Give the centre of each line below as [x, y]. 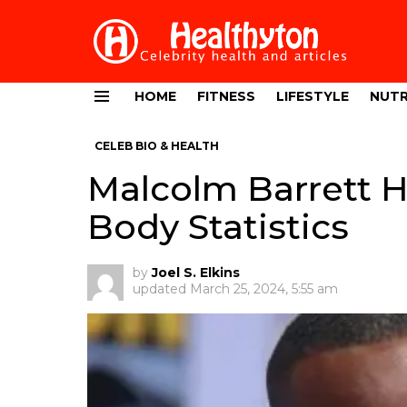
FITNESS [226, 96]
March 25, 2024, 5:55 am [264, 288]
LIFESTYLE [313, 96]
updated [161, 288]
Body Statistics [218, 226]
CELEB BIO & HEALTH [157, 145]
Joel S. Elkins [196, 272]
